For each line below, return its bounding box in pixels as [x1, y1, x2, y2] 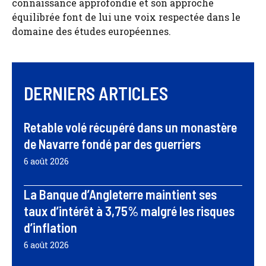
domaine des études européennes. [12, 25, 171, 38]
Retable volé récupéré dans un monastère [24, 119, 237, 135]
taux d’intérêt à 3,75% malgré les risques [24, 203, 235, 219]
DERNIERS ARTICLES [24, 83, 168, 104]
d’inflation [24, 220, 77, 236]
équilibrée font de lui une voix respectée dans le [12, 11, 240, 24]
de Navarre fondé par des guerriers [24, 136, 201, 152]
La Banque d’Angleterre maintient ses [24, 186, 217, 202]
